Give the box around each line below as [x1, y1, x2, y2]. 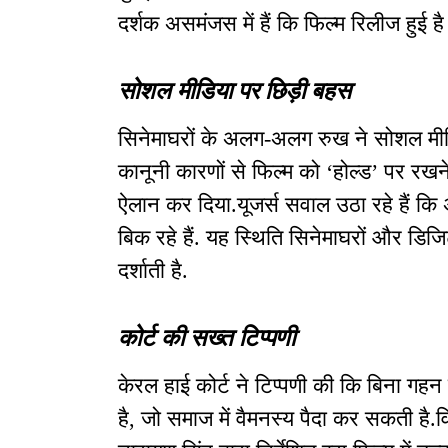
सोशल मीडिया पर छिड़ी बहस [118, 73, 351, 106]
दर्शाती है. [118, 258, 188, 284]
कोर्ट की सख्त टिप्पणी [118, 320, 295, 353]
